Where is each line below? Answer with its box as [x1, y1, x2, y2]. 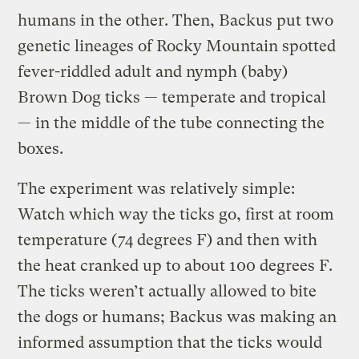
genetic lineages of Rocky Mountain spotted [18, 37, 337, 56]
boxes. [18, 139, 64, 159]
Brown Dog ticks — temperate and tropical [18, 88, 327, 107]
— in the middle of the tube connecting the [18, 114, 325, 133]
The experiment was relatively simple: [18, 179, 296, 199]
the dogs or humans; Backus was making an [18, 308, 337, 327]
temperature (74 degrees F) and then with [18, 231, 318, 250]
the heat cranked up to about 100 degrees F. [18, 256, 333, 276]
